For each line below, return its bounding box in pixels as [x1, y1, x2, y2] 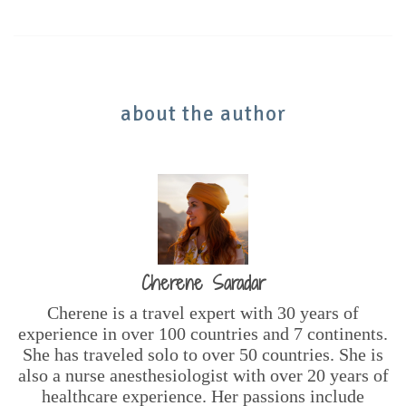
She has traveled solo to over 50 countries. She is [23, 343, 383, 364]
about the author [120, 100, 286, 127]
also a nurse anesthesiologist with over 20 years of [17, 364, 389, 385]
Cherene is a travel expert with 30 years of [47, 302, 359, 323]
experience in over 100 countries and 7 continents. [18, 323, 388, 343]
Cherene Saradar [140, 269, 266, 296]
